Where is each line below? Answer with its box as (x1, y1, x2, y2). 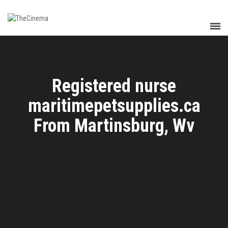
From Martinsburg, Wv (34, 115, 194, 136)
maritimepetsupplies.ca (27, 95, 201, 117)
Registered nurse (52, 75, 176, 97)
